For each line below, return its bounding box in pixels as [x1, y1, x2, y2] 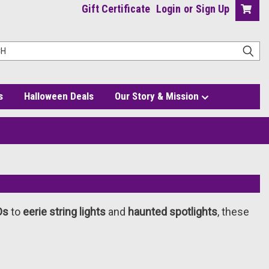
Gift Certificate [82, 2, 150, 15]
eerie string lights [22, 205, 106, 218]
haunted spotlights [127, 205, 217, 218]
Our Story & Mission [114, 90, 201, 102]
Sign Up [196, 2, 229, 15]
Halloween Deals [23, 90, 94, 102]
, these [217, 205, 249, 218]
